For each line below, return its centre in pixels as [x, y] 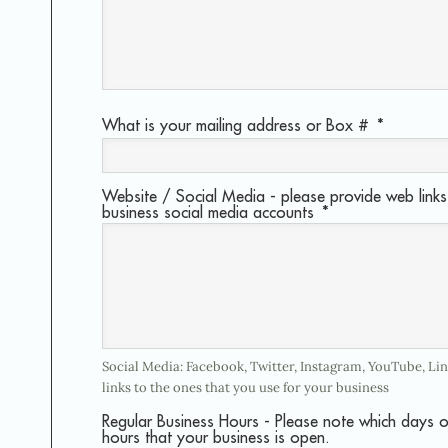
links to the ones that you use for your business [245, 388]
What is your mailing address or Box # [235, 125]
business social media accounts [208, 212]
